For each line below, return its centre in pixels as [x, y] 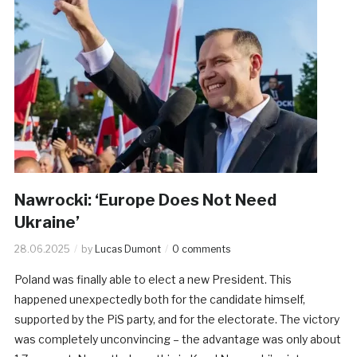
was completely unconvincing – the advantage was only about [177, 339]
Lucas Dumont [127, 249]
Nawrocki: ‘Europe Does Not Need [145, 200]
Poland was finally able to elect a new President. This [153, 279]
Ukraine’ [47, 222]
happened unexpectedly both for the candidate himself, [159, 299]
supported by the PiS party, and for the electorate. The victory [177, 319]
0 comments [201, 249]
